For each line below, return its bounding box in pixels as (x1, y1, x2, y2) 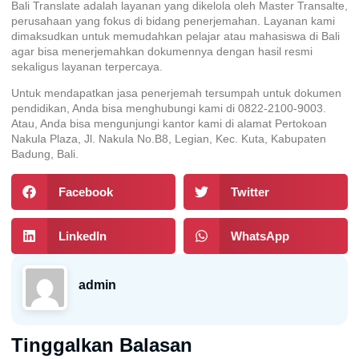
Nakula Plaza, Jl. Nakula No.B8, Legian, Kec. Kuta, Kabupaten (11, 132, 326, 146)
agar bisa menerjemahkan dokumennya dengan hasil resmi (11, 44, 313, 58)
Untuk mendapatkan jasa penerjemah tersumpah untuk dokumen (11, 87, 341, 100)
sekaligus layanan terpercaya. (11, 59, 163, 73)
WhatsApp (230, 228, 289, 243)
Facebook (58, 184, 113, 199)
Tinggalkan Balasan (11, 333, 192, 356)
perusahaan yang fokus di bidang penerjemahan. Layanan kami (11, 14, 335, 27)
